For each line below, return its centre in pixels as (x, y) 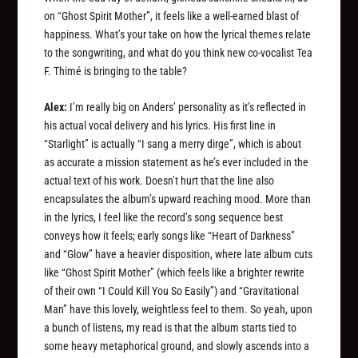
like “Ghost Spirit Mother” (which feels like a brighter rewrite (175, 273)
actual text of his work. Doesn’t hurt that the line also (159, 181)
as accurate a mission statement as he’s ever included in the (177, 163)
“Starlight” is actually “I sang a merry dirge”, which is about (173, 144)
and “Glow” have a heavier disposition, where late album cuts (179, 255)
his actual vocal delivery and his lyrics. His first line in (160, 126)
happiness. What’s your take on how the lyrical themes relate (178, 35)
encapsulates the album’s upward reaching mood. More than (178, 199)
